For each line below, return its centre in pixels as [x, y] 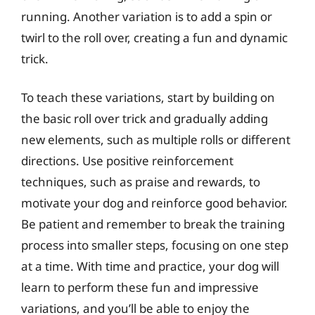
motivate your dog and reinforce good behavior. [154, 203]
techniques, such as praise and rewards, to [141, 182]
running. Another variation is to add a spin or [147, 16]
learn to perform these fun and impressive [140, 287]
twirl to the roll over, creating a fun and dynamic [154, 37]
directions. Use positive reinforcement [127, 161]
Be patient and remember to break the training [153, 224]
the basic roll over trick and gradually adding [144, 118]
